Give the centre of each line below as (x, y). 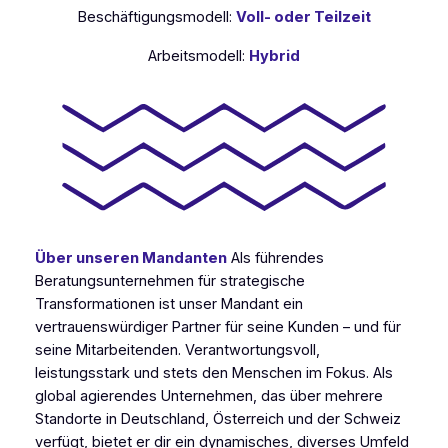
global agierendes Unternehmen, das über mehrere (208, 396)
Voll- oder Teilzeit (303, 16)
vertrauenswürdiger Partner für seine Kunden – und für (217, 327)
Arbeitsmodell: (198, 55)
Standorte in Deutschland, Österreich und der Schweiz (217, 419)
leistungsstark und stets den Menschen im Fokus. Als (213, 373)
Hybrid (274, 55)
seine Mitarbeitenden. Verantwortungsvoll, (177, 350)
